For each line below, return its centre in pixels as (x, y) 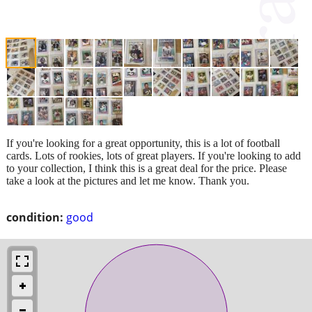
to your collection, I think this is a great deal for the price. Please (147, 168)
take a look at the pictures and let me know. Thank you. (128, 180)
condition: (35, 217)
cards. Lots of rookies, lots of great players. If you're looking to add (154, 155)
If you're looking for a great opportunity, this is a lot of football (143, 143)
